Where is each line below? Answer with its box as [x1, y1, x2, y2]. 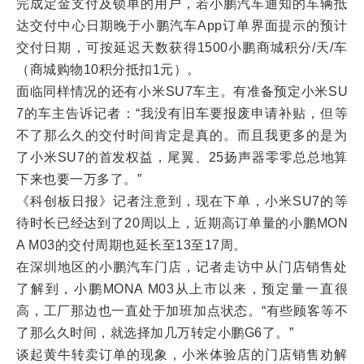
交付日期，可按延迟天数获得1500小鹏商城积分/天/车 [16, 41, 348, 54]
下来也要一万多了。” [16, 172, 141, 186]
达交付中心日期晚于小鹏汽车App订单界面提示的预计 [16, 19, 348, 32]
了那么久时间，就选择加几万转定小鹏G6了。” [16, 326, 293, 340]
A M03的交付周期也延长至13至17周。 [16, 238, 247, 252]
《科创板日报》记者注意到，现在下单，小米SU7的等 [16, 194, 348, 208]
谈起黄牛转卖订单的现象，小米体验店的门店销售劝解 [16, 348, 348, 362]
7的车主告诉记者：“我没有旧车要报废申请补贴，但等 [16, 106, 348, 120]
